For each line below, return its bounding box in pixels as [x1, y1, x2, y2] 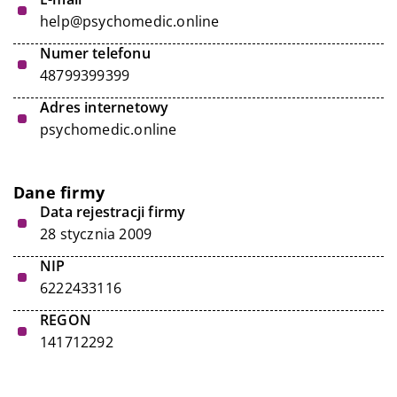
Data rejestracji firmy [40, 202, 186, 222]
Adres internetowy [40, 97, 169, 117]
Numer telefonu [40, 43, 151, 63]
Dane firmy [13, 182, 105, 203]
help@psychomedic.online [40, 12, 220, 31]
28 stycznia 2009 [40, 224, 152, 244]
